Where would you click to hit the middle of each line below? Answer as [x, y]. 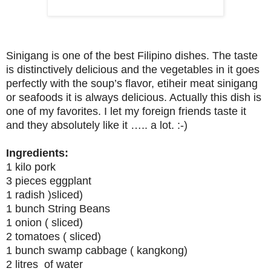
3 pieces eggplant [49, 181]
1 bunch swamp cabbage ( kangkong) [97, 250]
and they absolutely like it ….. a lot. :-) [97, 125]
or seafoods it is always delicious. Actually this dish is [134, 97]
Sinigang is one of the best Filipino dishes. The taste [132, 55]
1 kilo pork [31, 167]
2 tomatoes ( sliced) [54, 236]
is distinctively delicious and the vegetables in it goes [133, 69]
